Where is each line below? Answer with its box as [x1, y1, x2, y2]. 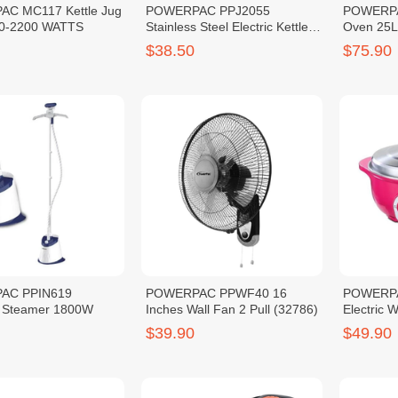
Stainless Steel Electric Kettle [146, 20, 309, 35]
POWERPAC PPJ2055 [146, 4, 271, 19]
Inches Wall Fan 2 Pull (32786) [146, 301, 319, 316]
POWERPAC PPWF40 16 [146, 285, 288, 300]
